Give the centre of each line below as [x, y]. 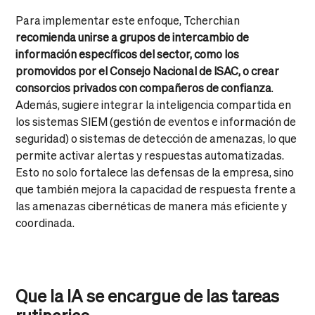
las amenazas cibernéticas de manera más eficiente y [152, 205]
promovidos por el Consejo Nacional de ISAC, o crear [148, 70]
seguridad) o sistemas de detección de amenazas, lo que [156, 138]
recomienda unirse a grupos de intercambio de [133, 37]
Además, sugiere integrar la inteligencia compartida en [154, 104]
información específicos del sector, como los [128, 53]
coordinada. [45, 222]
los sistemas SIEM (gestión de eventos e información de [156, 121]
